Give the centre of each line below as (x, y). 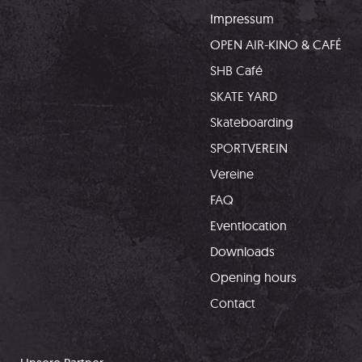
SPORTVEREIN (249, 148)
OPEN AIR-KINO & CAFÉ (276, 44)
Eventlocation (248, 225)
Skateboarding (252, 122)
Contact (233, 303)
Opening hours (253, 277)
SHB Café (236, 70)
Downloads (242, 251)
